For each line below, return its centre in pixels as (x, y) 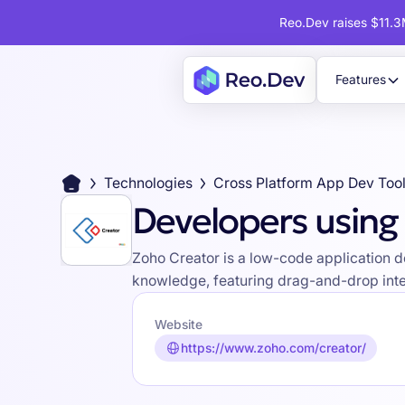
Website (178, 325)
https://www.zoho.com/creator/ (274, 348)
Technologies (148, 184)
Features (361, 80)
